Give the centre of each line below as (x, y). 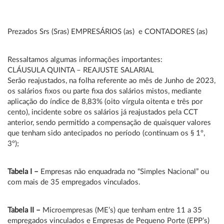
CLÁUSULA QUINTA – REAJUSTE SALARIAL (81, 70)
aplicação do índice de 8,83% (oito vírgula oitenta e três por (105, 102)
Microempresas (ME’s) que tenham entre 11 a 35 (122, 210)
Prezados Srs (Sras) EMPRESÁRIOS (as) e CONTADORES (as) (107, 32)
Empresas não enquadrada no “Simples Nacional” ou (125, 172)
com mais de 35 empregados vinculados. (74, 182)
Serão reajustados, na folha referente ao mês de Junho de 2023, (111, 81)
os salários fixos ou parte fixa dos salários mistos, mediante (104, 91)
